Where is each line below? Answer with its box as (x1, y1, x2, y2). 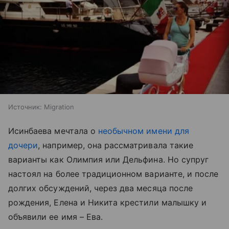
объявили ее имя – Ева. (8, 212, 103, 222)
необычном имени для (98, 126, 189, 136)
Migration (44, 103, 74, 111)
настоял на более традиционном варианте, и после (8, 169, 219, 179)
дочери (8, 140, 38, 150)
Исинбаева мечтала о (8, 126, 98, 136)
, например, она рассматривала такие (38, 140, 193, 150)
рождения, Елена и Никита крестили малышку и (8, 197, 207, 208)
